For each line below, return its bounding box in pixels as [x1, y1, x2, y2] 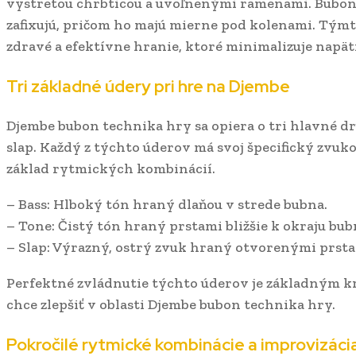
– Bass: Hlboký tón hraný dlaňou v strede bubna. [6, 195, 327, 213]
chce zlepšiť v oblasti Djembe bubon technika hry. [6, 295, 335, 313]
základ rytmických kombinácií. [6, 159, 215, 177]
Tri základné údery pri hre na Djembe [6, 75, 290, 97]
